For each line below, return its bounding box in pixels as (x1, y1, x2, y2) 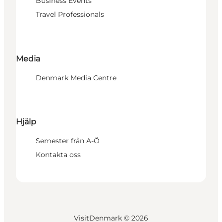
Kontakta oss (36, 150, 81, 160)
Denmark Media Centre (36, 73, 116, 82)
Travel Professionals (36, 10, 104, 19)
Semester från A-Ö (36, 136, 100, 146)
